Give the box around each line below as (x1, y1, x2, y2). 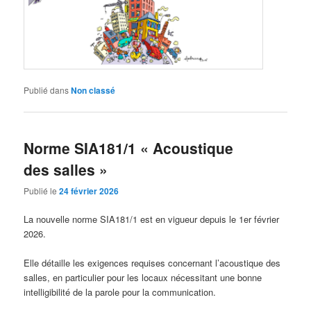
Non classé (71, 84, 116, 97)
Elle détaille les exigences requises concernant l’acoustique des (24, 256, 281, 270)
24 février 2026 (59, 184, 119, 197)
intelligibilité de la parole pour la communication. (24, 285, 217, 299)
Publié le (24, 184, 60, 196)
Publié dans (24, 84, 69, 96)
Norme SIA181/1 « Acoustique (24, 137, 234, 158)
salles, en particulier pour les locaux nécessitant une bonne (24, 271, 262, 285)
